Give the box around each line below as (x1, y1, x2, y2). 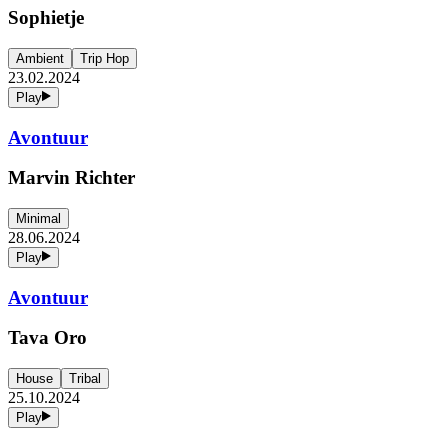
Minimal (16, 211, 61, 226)
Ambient (16, 50, 64, 66)
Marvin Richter (8, 167, 140, 189)
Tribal (69, 371, 101, 387)
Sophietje (8, 7, 89, 29)
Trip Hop (80, 50, 129, 66)
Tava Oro (8, 327, 92, 349)
